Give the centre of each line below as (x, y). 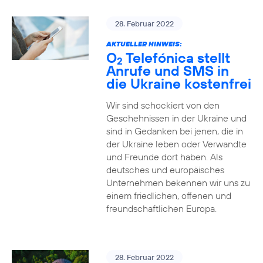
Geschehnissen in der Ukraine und (176, 118)
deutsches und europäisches (165, 170)
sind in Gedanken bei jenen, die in (174, 131)
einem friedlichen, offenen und (168, 195)
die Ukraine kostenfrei (178, 83)
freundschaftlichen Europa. (161, 208)
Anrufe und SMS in (167, 70)
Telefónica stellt (176, 58)
